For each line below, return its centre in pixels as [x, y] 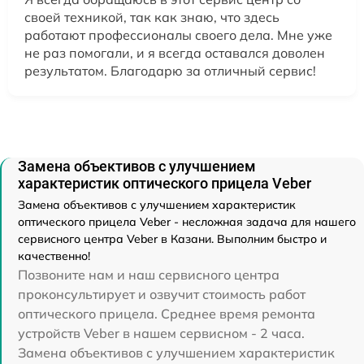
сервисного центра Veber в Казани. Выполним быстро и [172, 238]
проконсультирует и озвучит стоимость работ [162, 294]
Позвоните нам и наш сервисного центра [149, 274]
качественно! [54, 256]
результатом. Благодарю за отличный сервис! [170, 70]
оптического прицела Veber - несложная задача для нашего [187, 221]
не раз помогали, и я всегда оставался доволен [175, 52]
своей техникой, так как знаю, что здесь [152, 17]
